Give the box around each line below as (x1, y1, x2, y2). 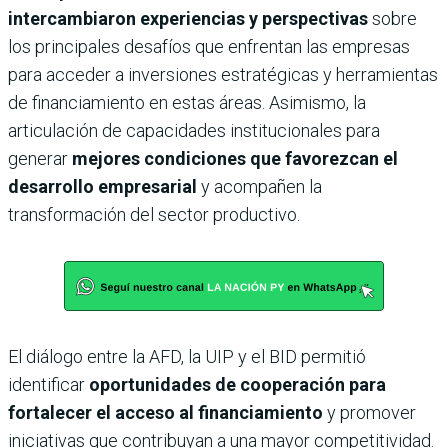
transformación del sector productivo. (8, 204, 300, 226)
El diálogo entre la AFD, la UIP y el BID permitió (8, 346, 366, 368)
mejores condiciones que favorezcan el (72, 148, 398, 170)
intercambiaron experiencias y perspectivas (8, 8, 372, 30)
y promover (323, 402, 416, 424)
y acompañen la (197, 176, 322, 198)
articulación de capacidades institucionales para (8, 120, 380, 142)
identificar (8, 374, 89, 396)
